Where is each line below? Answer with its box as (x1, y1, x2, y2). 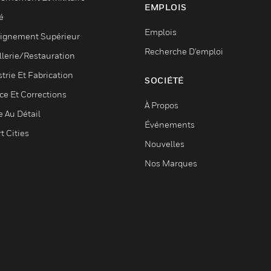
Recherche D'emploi (145, 46, 223, 56)
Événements (145, 119, 195, 129)
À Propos (145, 100, 178, 110)
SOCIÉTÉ (145, 75, 184, 85)
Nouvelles (145, 139, 184, 149)
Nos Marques (145, 158, 197, 168)
